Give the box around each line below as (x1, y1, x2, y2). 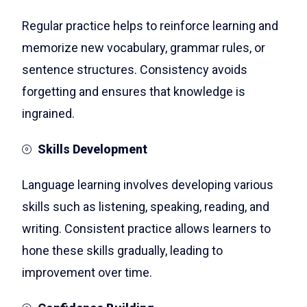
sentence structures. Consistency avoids (22, 62, 247, 77)
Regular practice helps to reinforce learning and (22, 19, 278, 33)
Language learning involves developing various (22, 177, 273, 192)
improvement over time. (22, 265, 152, 280)
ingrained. (22, 106, 75, 121)
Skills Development (37, 142, 147, 156)
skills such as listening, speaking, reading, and (22, 199, 269, 214)
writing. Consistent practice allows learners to (22, 221, 271, 236)
